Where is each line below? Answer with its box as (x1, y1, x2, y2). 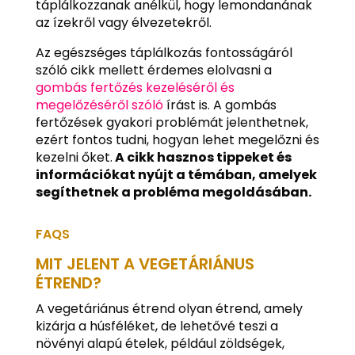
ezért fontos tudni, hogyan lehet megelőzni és (35, 130, 319, 149)
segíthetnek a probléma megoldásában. (35, 182, 311, 201)
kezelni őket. (35, 147, 113, 166)
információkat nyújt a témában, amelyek (35, 165, 317, 184)
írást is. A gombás (162, 95, 277, 114)
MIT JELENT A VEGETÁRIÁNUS (35, 252, 254, 275)
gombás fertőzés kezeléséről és (35, 78, 235, 97)
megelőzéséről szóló (35, 95, 163, 114)
